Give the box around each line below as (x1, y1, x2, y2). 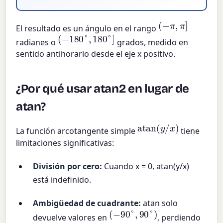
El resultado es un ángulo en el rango (16, 23, 159, 34)
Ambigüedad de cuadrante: (33, 197, 141, 209)
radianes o (16, 37, 58, 48)
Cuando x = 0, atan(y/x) (102, 161, 190, 172)
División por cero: (33, 161, 103, 172)
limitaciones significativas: (16, 137, 114, 148)
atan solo (141, 197, 178, 209)
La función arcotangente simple (16, 125, 138, 137)
